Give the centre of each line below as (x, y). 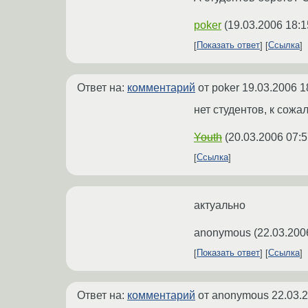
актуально (220, 205)
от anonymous (233, 295)
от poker (219, 87)
